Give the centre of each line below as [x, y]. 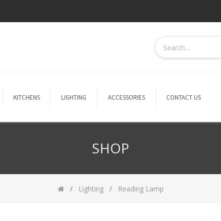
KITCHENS [26, 97]
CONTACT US [184, 97]
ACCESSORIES [126, 97]
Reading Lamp [141, 189]
